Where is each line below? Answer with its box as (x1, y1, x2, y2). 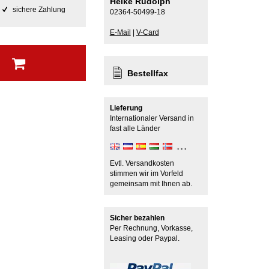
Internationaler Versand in (109, 114, 194, 123)
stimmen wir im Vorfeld (109, 169, 183, 178)
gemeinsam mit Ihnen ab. (109, 180, 192, 189)
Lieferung (109, 104, 142, 113)
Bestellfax (127, 68, 168, 79)
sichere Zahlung (10, 5, 65, 14)
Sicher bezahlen (109, 214, 165, 223)
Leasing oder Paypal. (109, 234, 180, 243)
